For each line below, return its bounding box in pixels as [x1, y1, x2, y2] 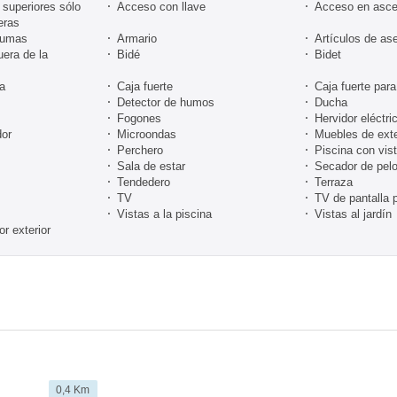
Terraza [315, 175, 353, 189]
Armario [117, 31, 157, 45]
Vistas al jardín [315, 206, 392, 221]
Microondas [117, 127, 176, 141]
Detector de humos [117, 95, 214, 109]
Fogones [117, 111, 161, 125]
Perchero [117, 143, 163, 157]
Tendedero [117, 175, 170, 189]
